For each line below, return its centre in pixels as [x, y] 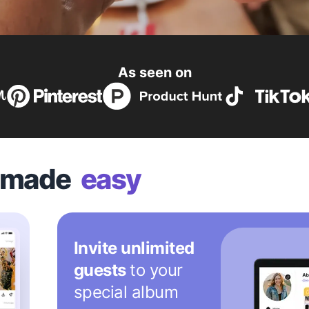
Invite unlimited [134, 248]
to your [156, 270]
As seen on [154, 72]
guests [100, 270]
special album [126, 292]
